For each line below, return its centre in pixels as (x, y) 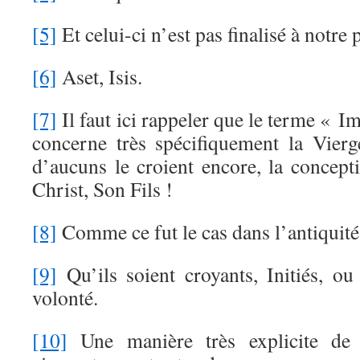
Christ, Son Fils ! (102, 189)
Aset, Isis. (100, 76)
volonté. (65, 297)
